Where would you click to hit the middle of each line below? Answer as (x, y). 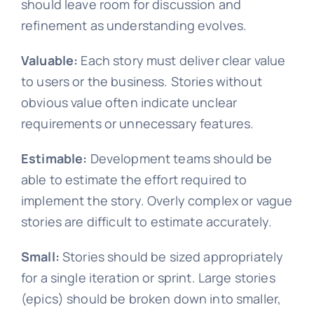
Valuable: (49, 61)
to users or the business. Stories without (141, 82)
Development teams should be (180, 159)
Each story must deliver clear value (182, 61)
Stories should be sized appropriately (171, 257)
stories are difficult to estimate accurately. (146, 222)
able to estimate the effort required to (134, 180)
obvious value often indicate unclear (129, 103)
